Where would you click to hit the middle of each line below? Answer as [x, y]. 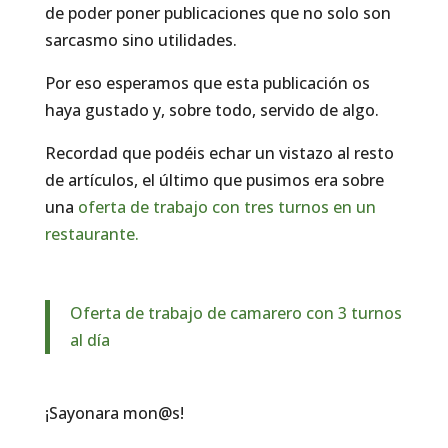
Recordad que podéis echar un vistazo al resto [219, 153]
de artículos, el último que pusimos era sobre [214, 180]
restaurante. [91, 234]
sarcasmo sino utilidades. [140, 40]
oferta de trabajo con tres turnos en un [226, 207]
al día [89, 340]
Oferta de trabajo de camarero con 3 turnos [235, 313]
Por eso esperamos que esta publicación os [207, 83]
